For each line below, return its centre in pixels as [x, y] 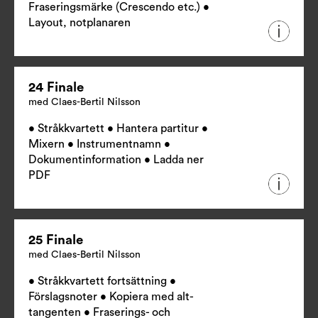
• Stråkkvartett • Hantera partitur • [118, 129]
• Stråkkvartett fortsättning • [102, 281]
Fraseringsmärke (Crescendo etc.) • [119, 7]
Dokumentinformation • [91, 160]
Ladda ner [179, 160]
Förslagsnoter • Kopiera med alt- [111, 297]
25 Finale [56, 241]
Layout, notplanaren [79, 23]
